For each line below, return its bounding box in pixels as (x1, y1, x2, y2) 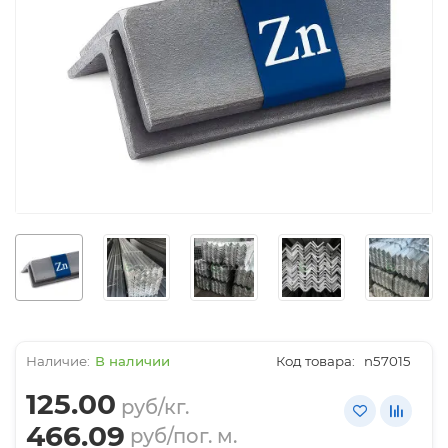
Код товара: (276, 353, 355, 370)
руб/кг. (121, 395, 189, 420)
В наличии (95, 353, 170, 370)
